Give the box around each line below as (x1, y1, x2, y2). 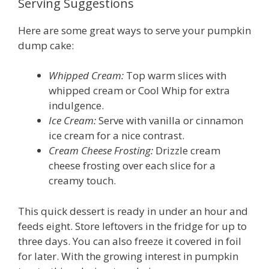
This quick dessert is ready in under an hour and (18, 204, 248, 218)
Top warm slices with (124, 68, 226, 83)
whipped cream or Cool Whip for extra (49, 83, 230, 98)
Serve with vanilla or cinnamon (96, 113, 243, 128)
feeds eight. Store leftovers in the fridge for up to (18, 219, 247, 233)
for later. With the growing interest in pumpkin (18, 249, 238, 263)
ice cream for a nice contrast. (49, 128, 184, 143)
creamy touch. (49, 174, 116, 188)
